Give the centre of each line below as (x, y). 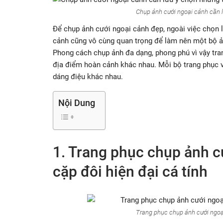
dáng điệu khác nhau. (88, 76)
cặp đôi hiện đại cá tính (130, 171)
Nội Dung (77, 103)
